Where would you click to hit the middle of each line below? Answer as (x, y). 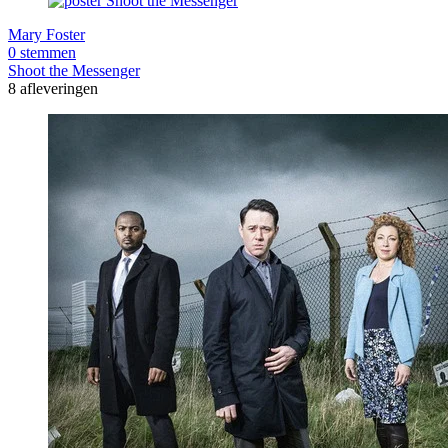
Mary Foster (46, 34)
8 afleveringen (53, 88)
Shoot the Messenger (74, 70)
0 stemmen (42, 52)
